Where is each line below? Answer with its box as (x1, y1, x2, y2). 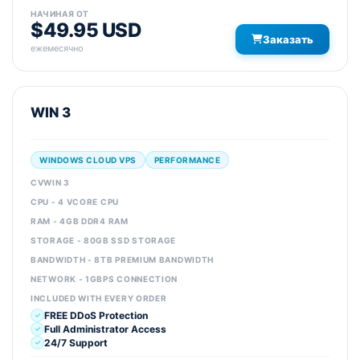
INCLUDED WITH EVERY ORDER (31, 293, 167, 303)
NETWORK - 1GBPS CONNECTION (31, 274, 178, 284)
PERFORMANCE (153, 155, 220, 165)
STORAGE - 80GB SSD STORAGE (31, 235, 177, 245)
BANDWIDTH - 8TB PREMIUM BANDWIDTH (31, 255, 215, 264)
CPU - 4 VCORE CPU (31, 197, 119, 207)
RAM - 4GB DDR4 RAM (31, 216, 129, 226)
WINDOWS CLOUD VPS (39, 155, 137, 165)
